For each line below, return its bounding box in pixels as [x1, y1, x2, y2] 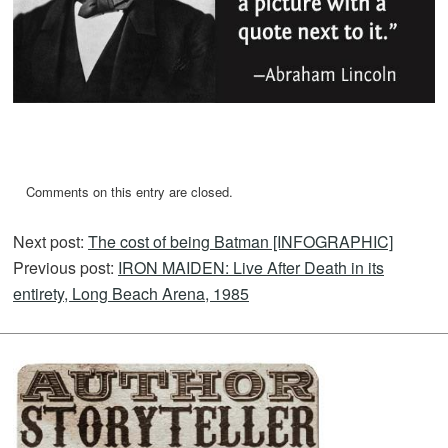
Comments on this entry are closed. [26, 181, 233, 201]
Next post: [13, 229, 88, 253]
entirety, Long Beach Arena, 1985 [13, 281, 249, 305]
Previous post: [13, 255, 118, 279]
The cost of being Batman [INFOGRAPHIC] [88, 229, 393, 253]
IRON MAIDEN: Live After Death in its [118, 255, 384, 279]
